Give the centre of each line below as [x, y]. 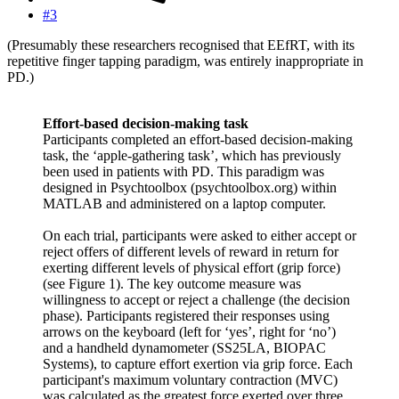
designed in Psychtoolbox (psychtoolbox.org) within [190, 188]
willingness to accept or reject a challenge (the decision [196, 300]
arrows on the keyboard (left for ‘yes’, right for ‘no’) [189, 332]
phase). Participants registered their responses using [186, 316]
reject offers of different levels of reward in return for [191, 252]
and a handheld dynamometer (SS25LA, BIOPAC [184, 348]
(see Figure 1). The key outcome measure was [172, 284]
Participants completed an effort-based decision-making [198, 140]
